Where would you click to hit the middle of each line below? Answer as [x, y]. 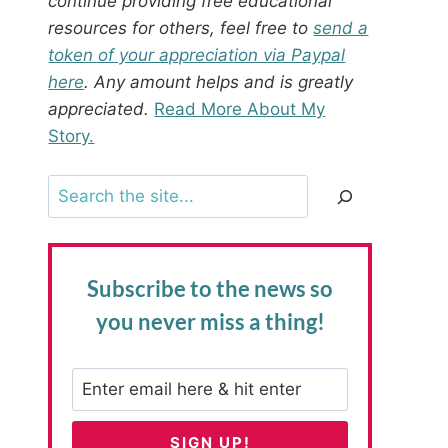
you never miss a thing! [210, 322]
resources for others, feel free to [181, 27]
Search [75, 187]
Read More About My [240, 108]
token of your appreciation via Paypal [197, 54]
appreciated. [99, 108]
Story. [71, 135]
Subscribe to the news [197, 289]
